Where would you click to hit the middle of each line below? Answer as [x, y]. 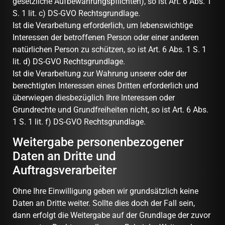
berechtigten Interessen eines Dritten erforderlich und [105, 85]
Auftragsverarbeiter [65, 170]
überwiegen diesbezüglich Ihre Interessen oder [94, 97]
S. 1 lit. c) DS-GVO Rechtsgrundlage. [77, 13]
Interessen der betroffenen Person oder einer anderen [106, 37]
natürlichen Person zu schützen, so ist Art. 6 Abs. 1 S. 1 [109, 49]
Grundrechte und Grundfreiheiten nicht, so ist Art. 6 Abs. [110, 109]
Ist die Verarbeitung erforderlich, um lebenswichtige [103, 25]
